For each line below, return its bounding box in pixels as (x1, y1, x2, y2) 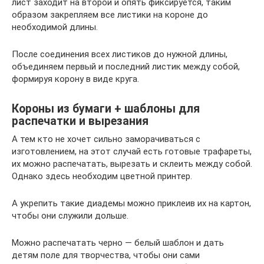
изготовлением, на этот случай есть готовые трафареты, (12, 146, 252, 157)
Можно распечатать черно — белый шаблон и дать (12, 237, 224, 248)
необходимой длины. (12, 22, 98, 32)
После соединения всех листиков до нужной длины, (12, 49, 227, 60)
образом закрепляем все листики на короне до (12, 9, 208, 20)
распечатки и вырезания (12, 114, 148, 128)
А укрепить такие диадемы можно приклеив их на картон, (12, 198, 251, 209)
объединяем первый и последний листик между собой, (12, 61, 240, 72)
